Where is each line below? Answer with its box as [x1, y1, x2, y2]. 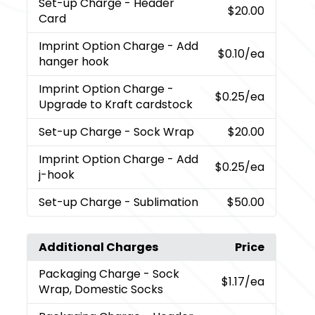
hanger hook [39, 53, 110, 70]
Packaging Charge [39, 265, 144, 282]
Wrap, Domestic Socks [39, 281, 164, 297]
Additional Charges [39, 238, 159, 255]
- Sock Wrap [124, 123, 195, 140]
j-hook [39, 166, 75, 183]
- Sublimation [124, 193, 199, 210]
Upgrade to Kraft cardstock [39, 96, 193, 112]
